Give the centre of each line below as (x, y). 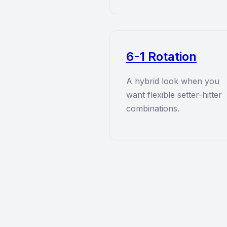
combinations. (153, 108)
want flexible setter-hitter (174, 95)
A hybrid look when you (173, 81)
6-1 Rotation (161, 56)
